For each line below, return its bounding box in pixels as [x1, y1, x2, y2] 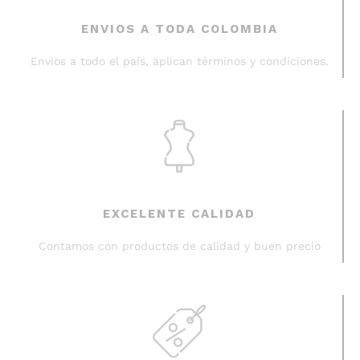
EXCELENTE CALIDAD [103, 207, 256, 222]
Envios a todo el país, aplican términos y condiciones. [30, 54, 329, 67]
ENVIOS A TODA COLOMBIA [80, 21, 278, 36]
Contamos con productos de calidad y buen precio [38, 239, 321, 253]
